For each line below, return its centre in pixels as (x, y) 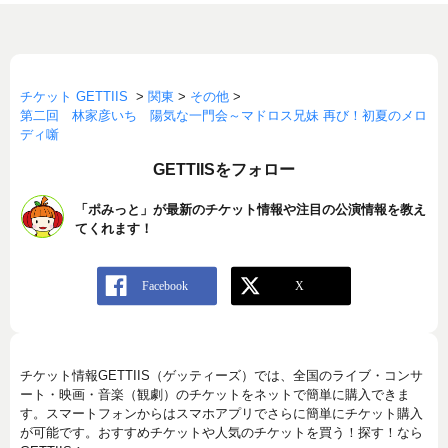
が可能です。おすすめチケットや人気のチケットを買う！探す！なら (221, 433)
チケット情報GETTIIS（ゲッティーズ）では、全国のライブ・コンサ (221, 376)
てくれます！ (114, 229)
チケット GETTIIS (74, 97)
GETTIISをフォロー (224, 170)
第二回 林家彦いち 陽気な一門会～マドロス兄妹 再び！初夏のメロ (223, 116)
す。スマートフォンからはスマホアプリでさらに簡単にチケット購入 (221, 414)
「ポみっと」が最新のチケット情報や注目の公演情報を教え (250, 210)
